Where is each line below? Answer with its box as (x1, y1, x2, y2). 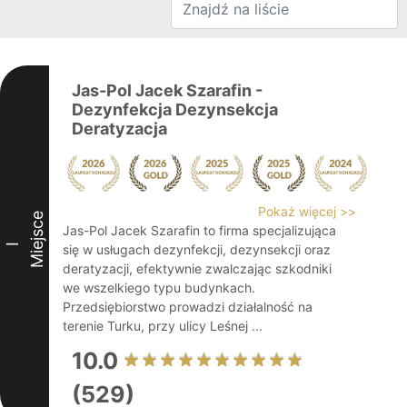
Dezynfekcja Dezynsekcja (72, 100, 278, 119)
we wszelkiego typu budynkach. (63, 280, 255, 295)
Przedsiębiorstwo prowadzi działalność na (63, 299, 313, 314)
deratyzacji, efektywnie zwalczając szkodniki (63, 261, 332, 276)
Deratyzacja (72, 119, 167, 138)
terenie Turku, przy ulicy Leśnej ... (63, 318, 263, 333)
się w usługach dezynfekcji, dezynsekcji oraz (63, 242, 331, 257)
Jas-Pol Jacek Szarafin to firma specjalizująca (63, 223, 336, 238)
